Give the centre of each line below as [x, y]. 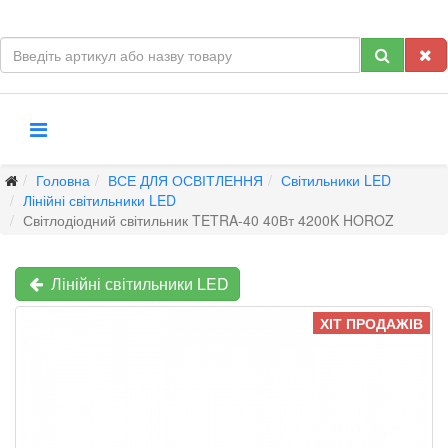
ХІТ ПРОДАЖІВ [371, 322]
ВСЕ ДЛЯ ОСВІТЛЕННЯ [185, 180]
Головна [63, 180]
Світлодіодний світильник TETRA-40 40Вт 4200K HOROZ [208, 220]
